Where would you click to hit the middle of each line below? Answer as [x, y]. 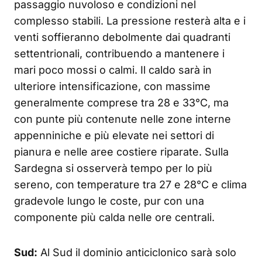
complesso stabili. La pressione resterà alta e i [130, 20]
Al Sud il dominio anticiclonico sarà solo [137, 252]
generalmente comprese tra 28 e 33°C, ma [121, 102]
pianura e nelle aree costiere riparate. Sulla [121, 151]
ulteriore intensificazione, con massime [112, 86]
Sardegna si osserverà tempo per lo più [113, 168]
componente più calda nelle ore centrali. [114, 217]
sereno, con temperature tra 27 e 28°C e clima [130, 184]
